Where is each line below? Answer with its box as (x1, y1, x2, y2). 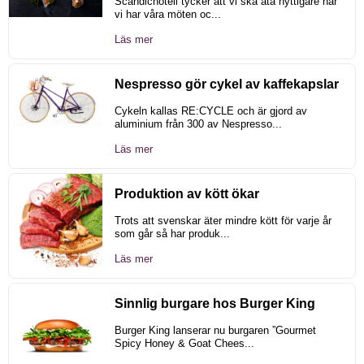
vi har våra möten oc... (115, 8, 221, 21)
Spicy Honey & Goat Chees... (115, 337, 254, 350)
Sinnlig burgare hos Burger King (115, 297, 315, 311)
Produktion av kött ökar (115, 187, 259, 201)
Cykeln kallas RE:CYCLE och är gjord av (115, 105, 307, 118)
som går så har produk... (115, 227, 230, 240)
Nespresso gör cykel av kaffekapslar (115, 77, 339, 92)
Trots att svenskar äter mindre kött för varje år (115, 214, 331, 227)
